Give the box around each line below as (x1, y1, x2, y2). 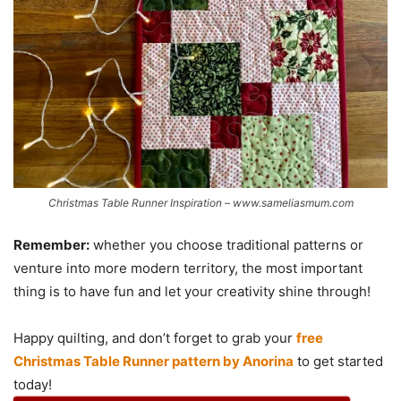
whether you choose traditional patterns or (90, 235, 363, 253)
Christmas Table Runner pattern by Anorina (13, 352, 294, 370)
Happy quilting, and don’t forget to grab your (13, 328, 296, 346)
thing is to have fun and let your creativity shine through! (13, 282, 371, 300)
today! (13, 375, 52, 393)
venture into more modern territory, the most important (13, 259, 363, 277)
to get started (294, 352, 383, 370)
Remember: (13, 235, 90, 253)
